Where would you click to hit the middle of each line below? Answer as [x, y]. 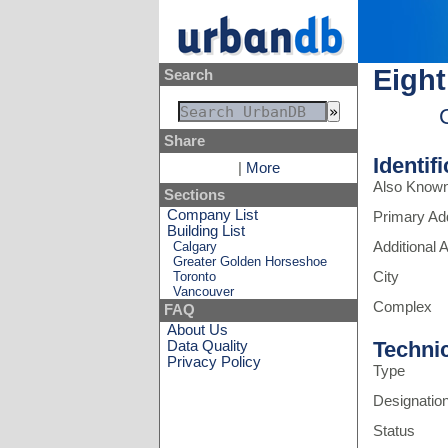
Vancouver [204, 291]
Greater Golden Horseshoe [250, 261]
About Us [198, 329]
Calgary [195, 246]
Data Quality [208, 345]
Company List [213, 214]
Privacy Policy [214, 361]
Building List [206, 230]
